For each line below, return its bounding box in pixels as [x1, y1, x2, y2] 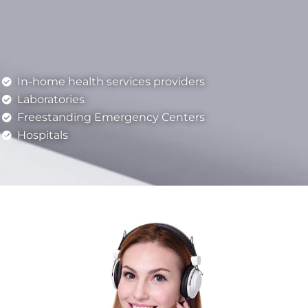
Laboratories [17, 93, 85, 106]
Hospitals [17, 129, 69, 142]
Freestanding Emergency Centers [17, 111, 206, 124]
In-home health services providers [17, 75, 206, 88]
